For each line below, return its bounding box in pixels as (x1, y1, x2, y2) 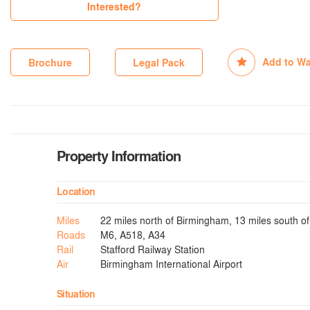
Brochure (28, 55, 72, 70)
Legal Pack (133, 55, 185, 70)
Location (57, 184, 95, 199)
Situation (57, 286, 95, 301)
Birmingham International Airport (100, 257, 242, 271)
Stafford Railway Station (100, 242, 205, 256)
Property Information (57, 145, 181, 166)
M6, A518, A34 (100, 228, 165, 241)
